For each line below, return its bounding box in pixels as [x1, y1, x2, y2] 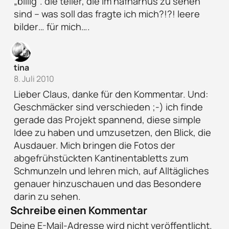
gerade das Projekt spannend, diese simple [13, 113, 201, 126]
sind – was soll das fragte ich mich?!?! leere [13, 8, 200, 20]
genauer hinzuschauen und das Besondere [13, 177, 201, 190]
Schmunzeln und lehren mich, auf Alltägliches [13, 164, 209, 177]
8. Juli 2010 [13, 73, 54, 85]
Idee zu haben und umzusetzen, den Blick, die [13, 126, 211, 139]
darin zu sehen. [13, 190, 81, 202]
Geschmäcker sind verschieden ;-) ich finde [13, 100, 203, 113]
